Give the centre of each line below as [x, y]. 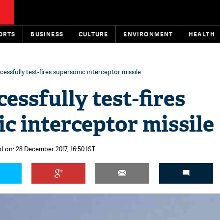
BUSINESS [47, 34]
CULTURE [94, 34]
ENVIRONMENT [148, 34]
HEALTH [202, 34]
